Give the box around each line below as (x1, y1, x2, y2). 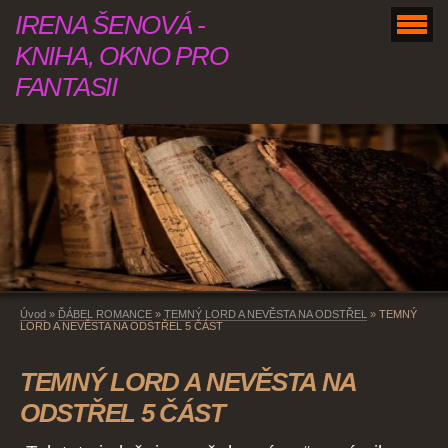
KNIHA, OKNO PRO (15, 41, 228, 71)
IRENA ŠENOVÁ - (15, 10, 205, 40)
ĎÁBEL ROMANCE (58, 308, 152, 321)
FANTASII (15, 72, 117, 102)
